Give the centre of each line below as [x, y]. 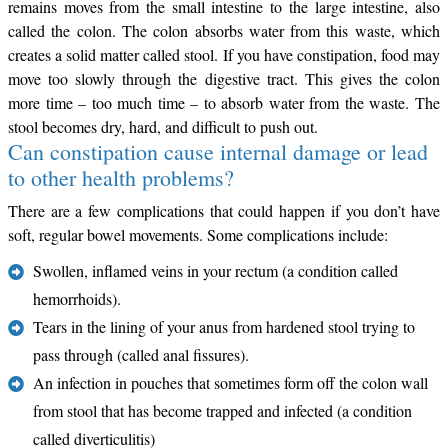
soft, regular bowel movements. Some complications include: [198, 234]
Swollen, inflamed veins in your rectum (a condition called [215, 270]
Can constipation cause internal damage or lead [218, 151]
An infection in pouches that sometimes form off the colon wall [230, 382]
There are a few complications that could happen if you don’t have [224, 210]
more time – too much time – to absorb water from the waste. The [224, 102]
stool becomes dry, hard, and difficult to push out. [163, 126]
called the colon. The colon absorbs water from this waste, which [224, 30]
